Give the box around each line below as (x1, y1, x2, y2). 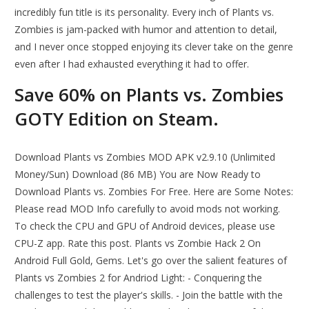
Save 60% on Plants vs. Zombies (14, 82, 284, 108)
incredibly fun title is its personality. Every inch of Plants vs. (14, 6, 275, 19)
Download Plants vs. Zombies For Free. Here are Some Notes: (14, 185, 294, 199)
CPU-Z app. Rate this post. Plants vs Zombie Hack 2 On (14, 237, 261, 250)
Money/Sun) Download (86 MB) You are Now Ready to (14, 168, 261, 181)
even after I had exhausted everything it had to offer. (14, 57, 250, 71)
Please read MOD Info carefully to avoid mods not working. (14, 202, 281, 216)
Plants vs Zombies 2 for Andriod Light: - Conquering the (14, 271, 263, 285)
